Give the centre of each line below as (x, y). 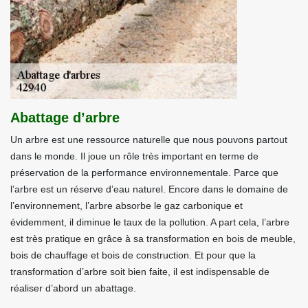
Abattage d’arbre (65, 118)
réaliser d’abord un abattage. (73, 288)
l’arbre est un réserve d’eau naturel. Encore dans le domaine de (149, 189)
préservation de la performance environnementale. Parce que (144, 173)
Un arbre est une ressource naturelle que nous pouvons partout (149, 140)
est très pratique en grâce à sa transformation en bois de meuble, (153, 239)
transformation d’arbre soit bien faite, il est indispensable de (140, 272)
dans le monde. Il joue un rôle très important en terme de (134, 156)
